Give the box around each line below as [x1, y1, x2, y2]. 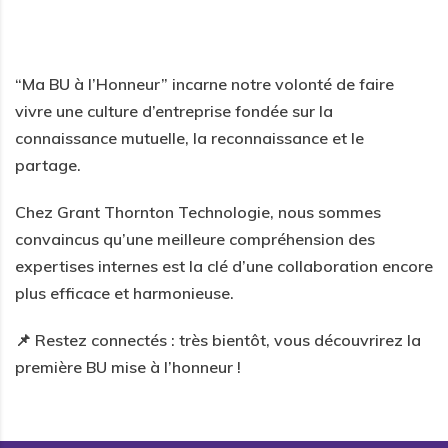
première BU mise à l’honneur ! [15, 356, 241, 377]
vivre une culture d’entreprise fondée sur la [15, 100, 333, 121]
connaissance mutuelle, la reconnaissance [15, 127, 328, 148]
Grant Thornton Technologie [57, 201, 270, 222]
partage [15, 154, 77, 175]
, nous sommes [270, 201, 381, 222]
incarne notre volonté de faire [168, 73, 394, 94]
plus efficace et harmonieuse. [15, 282, 234, 303]
